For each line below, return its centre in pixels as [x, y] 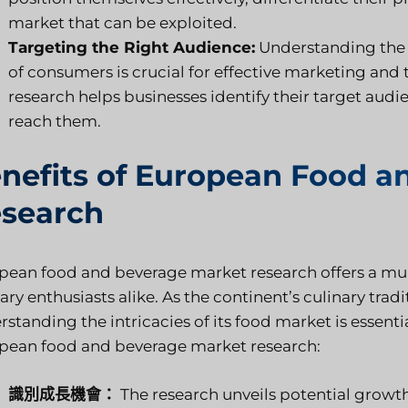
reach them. [55, 121]
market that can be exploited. [122, 22]
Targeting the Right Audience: [132, 47]
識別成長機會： [62, 394]
